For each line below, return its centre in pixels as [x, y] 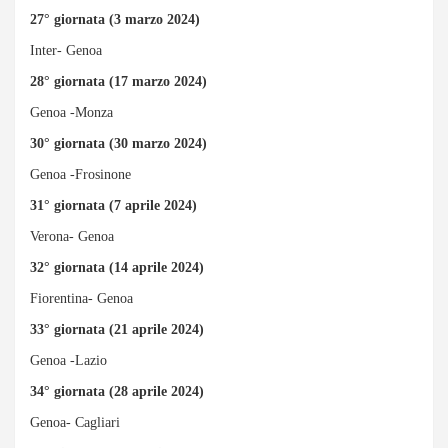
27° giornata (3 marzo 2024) [115, 19]
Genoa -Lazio [68, 360]
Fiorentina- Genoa [81, 298]
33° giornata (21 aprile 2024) [117, 329]
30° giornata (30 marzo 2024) [118, 143]
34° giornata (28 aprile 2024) [117, 391]
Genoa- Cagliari [75, 422]
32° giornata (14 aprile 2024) [117, 267]
